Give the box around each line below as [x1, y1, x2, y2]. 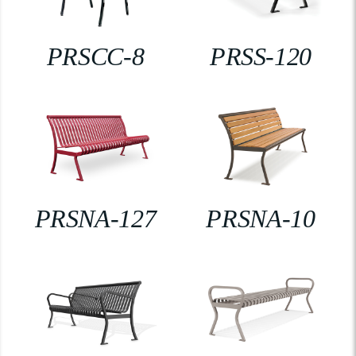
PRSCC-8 [46, 41, 145, 71]
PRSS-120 [209, 41, 312, 71]
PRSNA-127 [34, 204, 157, 234]
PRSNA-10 [206, 204, 315, 234]
